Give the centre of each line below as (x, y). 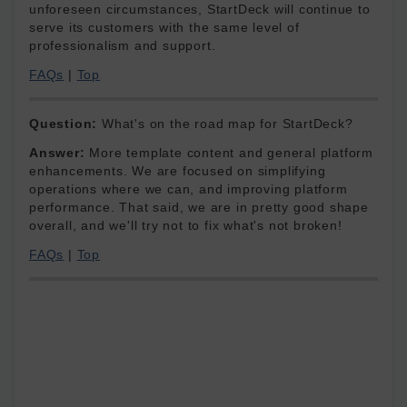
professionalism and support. (123, 45)
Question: (64, 124)
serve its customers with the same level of (164, 27)
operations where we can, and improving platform (189, 189)
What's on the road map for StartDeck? (225, 124)
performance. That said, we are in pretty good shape (199, 207)
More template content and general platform (229, 153)
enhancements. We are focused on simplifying (178, 171)
